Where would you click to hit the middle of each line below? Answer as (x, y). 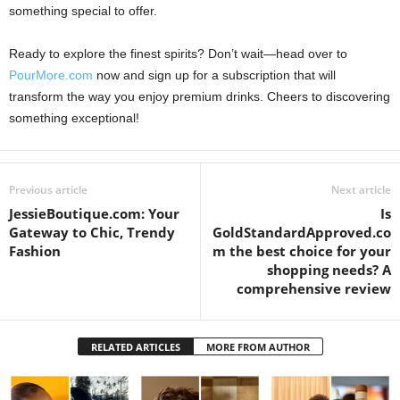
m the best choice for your (302, 250)
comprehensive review (314, 288)
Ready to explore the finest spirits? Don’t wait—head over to (178, 53)
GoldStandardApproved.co (302, 232)
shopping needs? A (329, 269)
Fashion (35, 250)
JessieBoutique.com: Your (94, 213)
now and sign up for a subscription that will (214, 75)
